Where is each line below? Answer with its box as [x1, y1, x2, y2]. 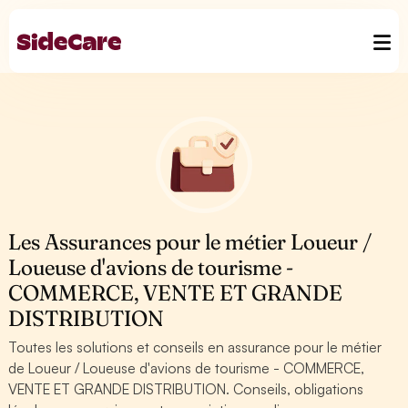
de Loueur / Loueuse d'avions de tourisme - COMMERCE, [8, 359, 365, 377]
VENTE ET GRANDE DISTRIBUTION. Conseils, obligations [8, 380, 364, 398]
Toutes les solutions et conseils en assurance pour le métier [8, 338, 382, 356]
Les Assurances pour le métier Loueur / [8, 229, 372, 255]
